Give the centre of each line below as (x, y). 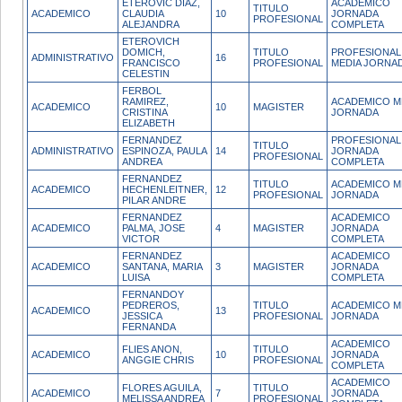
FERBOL (142, 91)
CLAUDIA (143, 13)
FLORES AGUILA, (162, 388)
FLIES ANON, (152, 349)
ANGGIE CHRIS (158, 360)
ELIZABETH (149, 123)
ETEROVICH (151, 41)
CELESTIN (146, 74)
